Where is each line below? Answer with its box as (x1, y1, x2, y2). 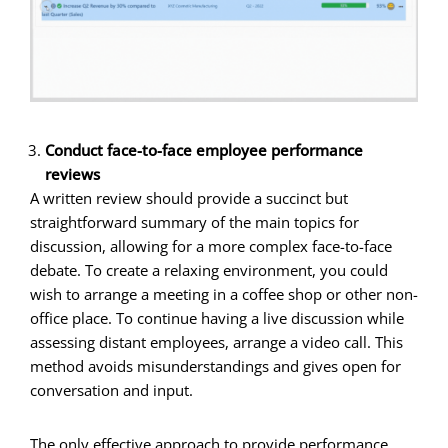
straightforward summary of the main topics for (30, 211, 359, 232)
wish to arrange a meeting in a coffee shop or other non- (30, 283, 418, 304)
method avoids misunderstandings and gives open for (30, 355, 401, 376)
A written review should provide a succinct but (30, 187, 348, 208)
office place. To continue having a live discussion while (30, 307, 404, 328)
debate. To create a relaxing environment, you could (30, 259, 388, 280)
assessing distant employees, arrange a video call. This (30, 331, 403, 352)
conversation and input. (30, 379, 193, 400)
